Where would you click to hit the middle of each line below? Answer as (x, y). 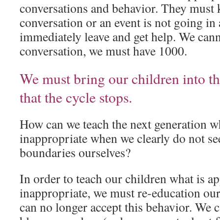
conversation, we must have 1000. (103, 51)
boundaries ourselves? (75, 152)
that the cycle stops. (78, 97)
